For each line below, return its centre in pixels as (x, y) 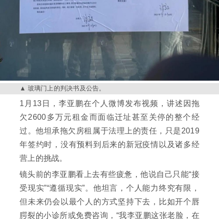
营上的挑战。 (44, 158)
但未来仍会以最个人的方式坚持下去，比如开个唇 (109, 202)
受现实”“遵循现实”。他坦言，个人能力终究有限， (109, 188)
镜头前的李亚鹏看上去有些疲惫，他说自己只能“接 (109, 175)
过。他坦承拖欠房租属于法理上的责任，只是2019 (109, 131)
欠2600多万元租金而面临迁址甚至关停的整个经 (109, 117)
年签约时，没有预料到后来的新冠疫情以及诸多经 (109, 145)
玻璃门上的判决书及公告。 (66, 89)
